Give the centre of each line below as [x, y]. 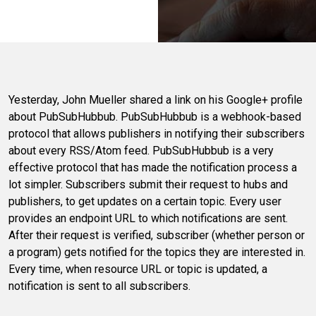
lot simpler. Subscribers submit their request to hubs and [148, 185]
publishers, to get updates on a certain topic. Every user [145, 202]
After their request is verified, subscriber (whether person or [157, 236]
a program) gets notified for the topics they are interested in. [157, 253]
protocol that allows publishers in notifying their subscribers [157, 134]
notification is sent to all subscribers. [99, 286]
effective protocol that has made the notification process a [153, 168]
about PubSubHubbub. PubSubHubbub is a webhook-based [155, 117]
